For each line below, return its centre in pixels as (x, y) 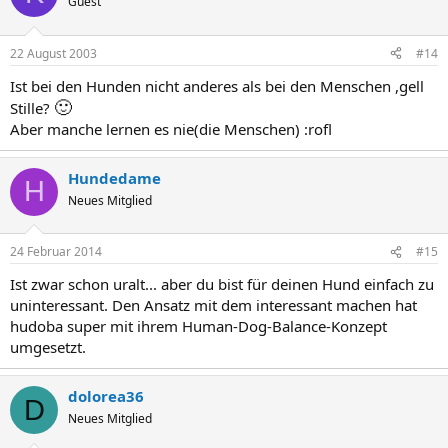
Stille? (32, 107)
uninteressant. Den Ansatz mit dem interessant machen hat (213, 305)
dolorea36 (106, 396)
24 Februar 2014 (56, 251)
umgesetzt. (48, 347)
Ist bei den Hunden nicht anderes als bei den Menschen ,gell (217, 85)
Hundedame (114, 177)
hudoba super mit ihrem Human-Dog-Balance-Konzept (198, 326)
